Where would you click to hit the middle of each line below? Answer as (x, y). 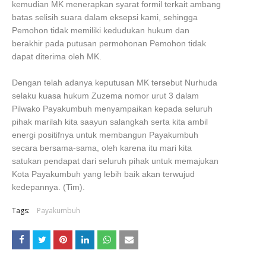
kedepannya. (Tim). (48, 187)
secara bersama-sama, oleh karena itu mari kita (102, 148)
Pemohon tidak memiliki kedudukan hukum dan (101, 30)
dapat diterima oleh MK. (57, 56)
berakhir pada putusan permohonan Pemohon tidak (109, 43)
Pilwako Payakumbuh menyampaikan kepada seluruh (112, 109)
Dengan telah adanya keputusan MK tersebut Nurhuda (115, 83)
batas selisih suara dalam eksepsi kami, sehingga (105, 17)
